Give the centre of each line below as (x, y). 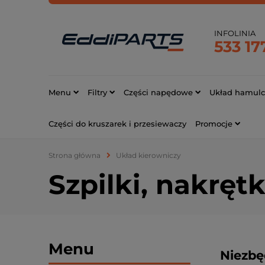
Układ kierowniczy (148, 155)
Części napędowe (158, 92)
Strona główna (75, 155)
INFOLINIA (235, 33)
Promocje (214, 123)
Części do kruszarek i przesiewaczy (117, 123)
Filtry (97, 92)
